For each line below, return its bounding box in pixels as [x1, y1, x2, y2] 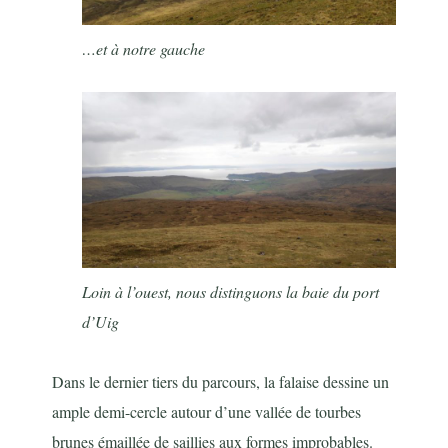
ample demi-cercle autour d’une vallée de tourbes [52, 401, 362, 423]
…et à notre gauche [82, 38, 206, 60]
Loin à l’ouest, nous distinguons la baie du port [82, 281, 380, 303]
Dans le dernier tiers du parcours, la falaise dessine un [52, 371, 390, 393]
